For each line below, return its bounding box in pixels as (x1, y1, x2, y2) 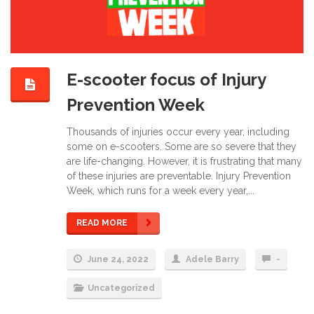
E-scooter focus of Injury (67, 69, 266, 90)
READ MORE (76, 217, 128, 228)
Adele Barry (186, 254, 239, 264)
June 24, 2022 (86, 254, 149, 264)
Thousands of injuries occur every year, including (67, 125, 289, 137)
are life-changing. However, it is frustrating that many (67, 155, 302, 167)
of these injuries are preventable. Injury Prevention (67, 170, 291, 182)
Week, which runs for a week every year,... (67, 184, 254, 196)
